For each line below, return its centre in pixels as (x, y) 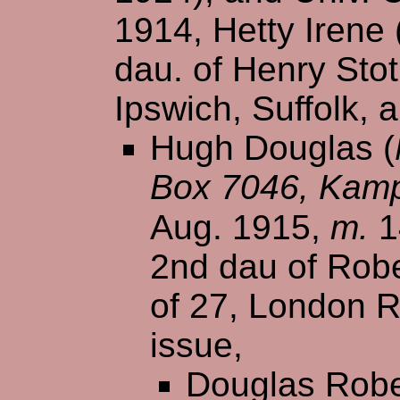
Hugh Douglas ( (272, 147)
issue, (196, 345)
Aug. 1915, (240, 227)
